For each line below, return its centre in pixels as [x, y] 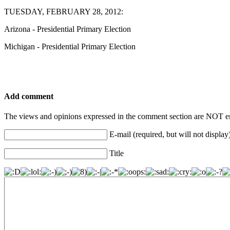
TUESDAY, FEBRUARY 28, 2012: [64, 11]
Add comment [29, 96]
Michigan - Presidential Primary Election [70, 46]
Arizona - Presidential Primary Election [68, 29]
